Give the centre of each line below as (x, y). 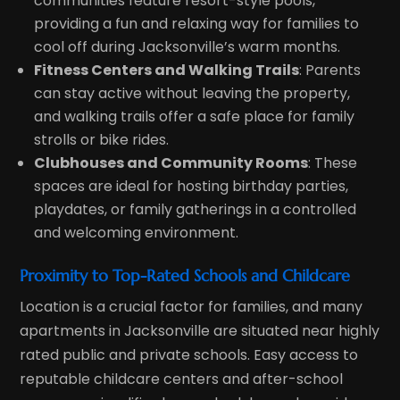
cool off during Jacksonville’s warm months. (187, 46)
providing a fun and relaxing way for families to (197, 23)
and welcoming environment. (137, 232)
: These (333, 162)
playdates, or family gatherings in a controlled (196, 209)
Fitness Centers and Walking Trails (167, 70)
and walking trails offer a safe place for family (195, 116)
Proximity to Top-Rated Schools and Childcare (185, 275)
